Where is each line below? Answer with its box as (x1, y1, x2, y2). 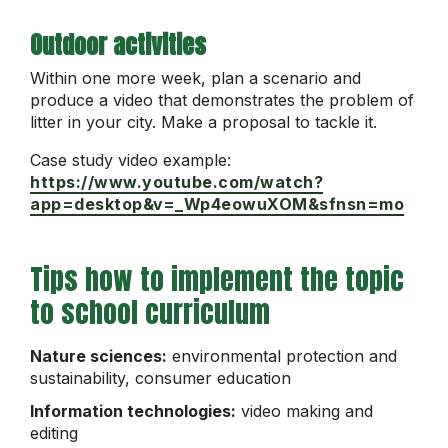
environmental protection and (167, 345, 397, 366)
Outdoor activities (30, 26, 206, 63)
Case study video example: (30, 149, 231, 170)
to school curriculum (30, 290, 270, 333)
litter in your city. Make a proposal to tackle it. (30, 111, 377, 132)
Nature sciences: (30, 345, 167, 366)
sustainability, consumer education (30, 367, 291, 388)
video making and (236, 400, 373, 421)
